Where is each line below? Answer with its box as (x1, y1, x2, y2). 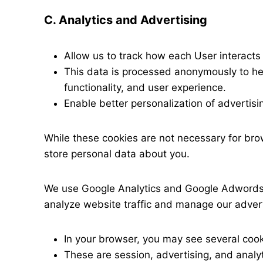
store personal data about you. (44, 148, 190, 160)
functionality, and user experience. (64, 82, 226, 93)
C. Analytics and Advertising (44, 13, 207, 27)
